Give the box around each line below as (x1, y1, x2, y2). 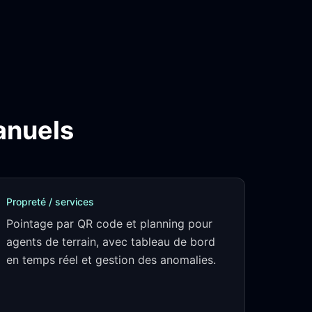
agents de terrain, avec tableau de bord (6, 235, 215, 249)
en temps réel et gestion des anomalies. (6, 253, 216, 267)
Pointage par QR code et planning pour (6, 217, 212, 231)
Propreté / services (6, 196, 94, 208)
